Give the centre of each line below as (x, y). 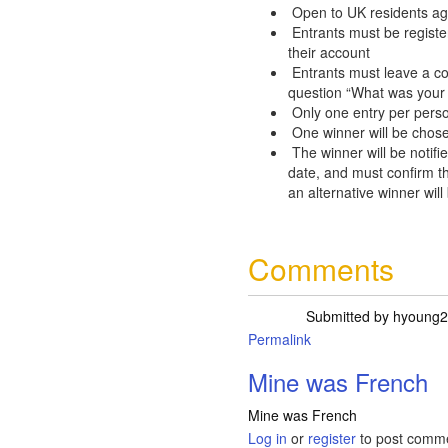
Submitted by (349, 316)
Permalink (280, 339)
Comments (321, 268)
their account (329, 52)
